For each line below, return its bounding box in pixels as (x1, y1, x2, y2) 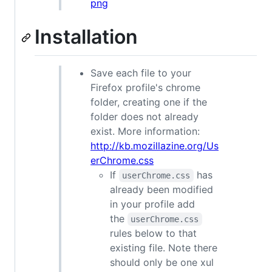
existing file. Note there (110, 242, 217, 254)
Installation (35, 25, 138, 49)
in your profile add (110, 198, 195, 211)
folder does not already (90, 110, 199, 123)
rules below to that (110, 227, 197, 240)
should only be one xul (110, 256, 214, 269)
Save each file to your (90, 67, 191, 80)
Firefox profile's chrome (90, 81, 200, 94)
